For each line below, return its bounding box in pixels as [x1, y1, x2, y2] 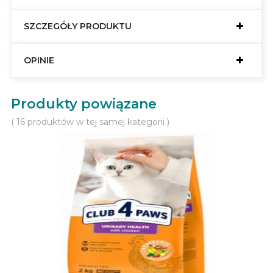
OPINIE [24, 55, 54, 66]
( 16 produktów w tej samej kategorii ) [11, 116, 169, 127]
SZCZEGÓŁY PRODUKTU [24, 21, 132, 32]
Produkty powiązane [11, 96, 157, 112]
